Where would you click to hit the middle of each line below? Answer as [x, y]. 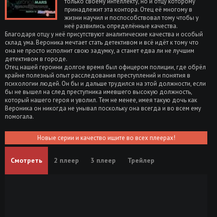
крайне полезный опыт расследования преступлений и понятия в [98, 75]
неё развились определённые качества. [121, 26]
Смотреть [26, 160]
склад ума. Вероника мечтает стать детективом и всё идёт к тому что [102, 42]
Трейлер [141, 160]
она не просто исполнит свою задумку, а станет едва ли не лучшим [100, 50]
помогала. [19, 116]
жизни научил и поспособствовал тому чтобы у [132, 17]
